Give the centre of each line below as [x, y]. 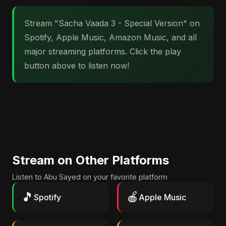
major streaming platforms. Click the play [103, 51]
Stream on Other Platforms [91, 160]
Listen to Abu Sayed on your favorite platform [90, 177]
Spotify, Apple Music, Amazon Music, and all [110, 37]
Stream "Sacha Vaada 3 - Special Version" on [112, 23]
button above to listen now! [77, 66]
